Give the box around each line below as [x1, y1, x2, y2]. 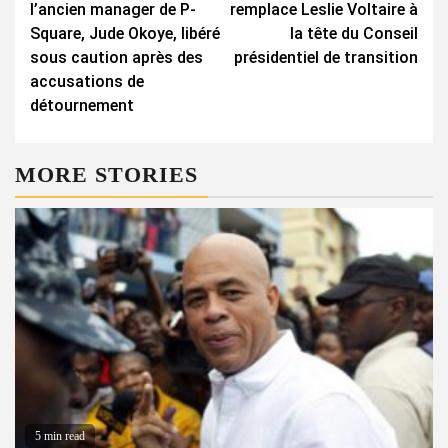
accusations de [30, 71, 144, 91]
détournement [30, 95, 134, 115]
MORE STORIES [15, 161, 198, 187]
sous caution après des [30, 47, 203, 67]
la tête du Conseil [290, 23, 418, 43]
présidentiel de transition [234, 47, 418, 67]
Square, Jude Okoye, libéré [30, 23, 220, 43]
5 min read [35, 428, 85, 443]
